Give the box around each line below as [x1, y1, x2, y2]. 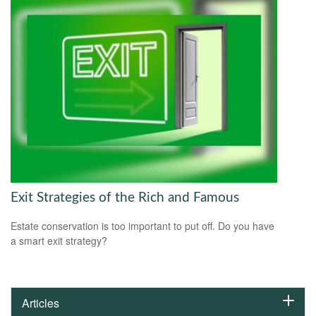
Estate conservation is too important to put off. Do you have [11, 219, 274, 233]
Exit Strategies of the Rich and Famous [11, 190, 239, 205]
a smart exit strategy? [11, 233, 107, 248]
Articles [22, 295, 59, 312]
